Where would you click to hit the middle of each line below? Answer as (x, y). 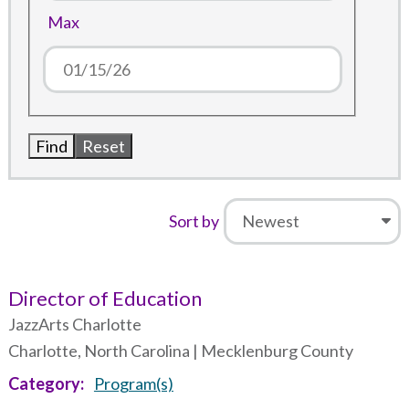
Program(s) (133, 384)
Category (44, 384)
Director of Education (105, 299)
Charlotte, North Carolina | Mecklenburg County (180, 351)
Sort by (194, 220)
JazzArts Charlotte (74, 325)
